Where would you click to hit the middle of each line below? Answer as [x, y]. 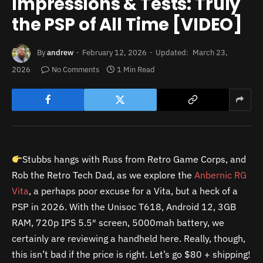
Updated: [172, 53]
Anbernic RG [220, 175]
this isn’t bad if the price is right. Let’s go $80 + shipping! [131, 254]
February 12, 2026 [114, 53]
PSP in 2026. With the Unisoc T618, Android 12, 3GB [124, 206]
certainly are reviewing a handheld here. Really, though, [129, 238]
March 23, [210, 53]
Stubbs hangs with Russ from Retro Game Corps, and [134, 159]
